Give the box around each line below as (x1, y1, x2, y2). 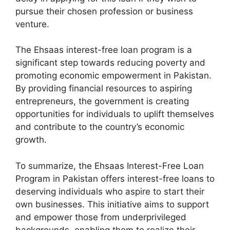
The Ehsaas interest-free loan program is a (15, 45, 192, 55)
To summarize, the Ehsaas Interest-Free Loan (15, 160, 204, 171)
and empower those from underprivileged (15, 212, 186, 222)
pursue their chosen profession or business (15, 6, 193, 16)
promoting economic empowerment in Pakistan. (15, 70, 212, 81)
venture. (15, 18, 49, 29)
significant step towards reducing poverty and (15, 57, 205, 68)
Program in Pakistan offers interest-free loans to (15, 173, 215, 184)
